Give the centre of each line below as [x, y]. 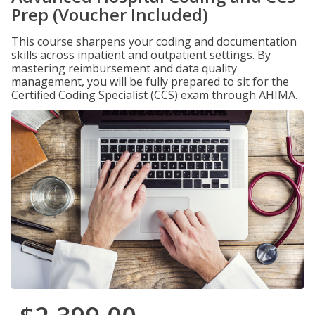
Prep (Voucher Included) [110, 14]
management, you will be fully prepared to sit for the [150, 82]
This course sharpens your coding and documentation [154, 41]
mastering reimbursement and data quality [124, 68]
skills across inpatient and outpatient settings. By [141, 55]
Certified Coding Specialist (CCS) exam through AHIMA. [154, 95]
